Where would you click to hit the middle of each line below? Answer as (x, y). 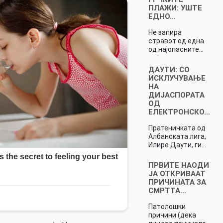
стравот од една (176, 41)
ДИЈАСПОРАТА (176, 95)
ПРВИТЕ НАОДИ (178, 165)
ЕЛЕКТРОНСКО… (179, 112)
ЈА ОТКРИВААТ (177, 173)
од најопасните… (176, 49)
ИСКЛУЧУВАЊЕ (177, 78)
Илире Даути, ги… (177, 145)
